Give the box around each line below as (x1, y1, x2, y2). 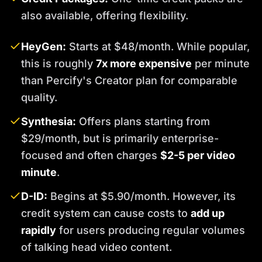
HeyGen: (21, 40, 66, 53)
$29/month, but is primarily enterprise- (21, 132, 219, 145)
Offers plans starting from (76, 115, 210, 128)
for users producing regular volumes (56, 224, 245, 237)
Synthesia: (21, 115, 76, 128)
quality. (21, 91, 57, 104)
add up (191, 207, 225, 220)
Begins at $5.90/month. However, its (47, 190, 236, 203)
